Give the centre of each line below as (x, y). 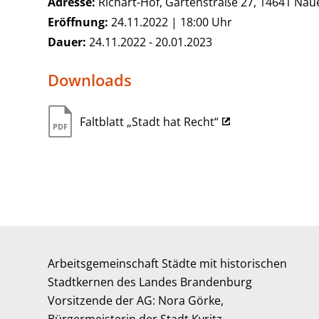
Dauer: (67, 42)
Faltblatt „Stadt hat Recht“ (150, 121)
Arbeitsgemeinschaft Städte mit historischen (168, 263)
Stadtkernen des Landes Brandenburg (150, 282)
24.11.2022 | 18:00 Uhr (171, 22)
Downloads (90, 80)
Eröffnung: (78, 22)
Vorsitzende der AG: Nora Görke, (136, 300)
